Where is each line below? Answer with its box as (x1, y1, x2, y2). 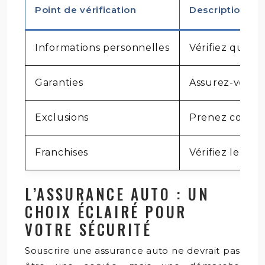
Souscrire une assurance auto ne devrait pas (25, 244, 240, 256)
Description (189, 4, 247, 15)
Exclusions (35, 111, 89, 123)
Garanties (35, 76, 83, 88)
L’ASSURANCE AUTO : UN (25, 182, 210, 205)
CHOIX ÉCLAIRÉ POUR (25, 200, 187, 222)
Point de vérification (35, 4, 137, 15)
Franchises (35, 146, 88, 158)
